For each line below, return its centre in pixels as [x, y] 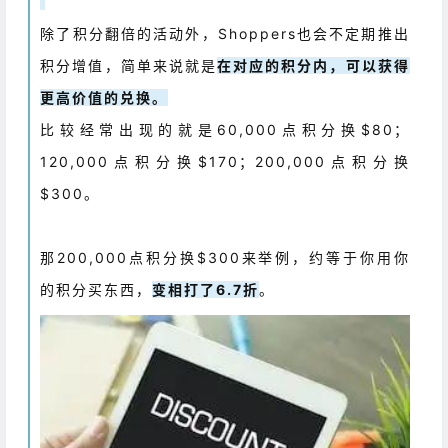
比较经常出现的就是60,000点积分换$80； [225, 129]
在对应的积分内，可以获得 [313, 65]
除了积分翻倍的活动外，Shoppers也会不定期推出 [225, 33]
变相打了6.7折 [206, 289]
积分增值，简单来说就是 [128, 65]
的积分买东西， [96, 289]
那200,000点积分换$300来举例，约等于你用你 [225, 257]
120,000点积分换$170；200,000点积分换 [225, 161]
